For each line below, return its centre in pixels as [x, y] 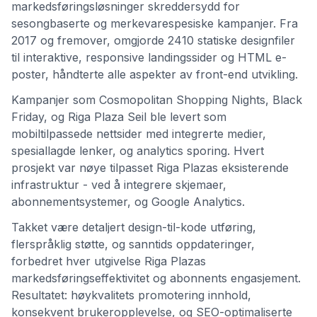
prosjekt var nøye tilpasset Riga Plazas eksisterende [150, 168]
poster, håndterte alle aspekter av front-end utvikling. [155, 74]
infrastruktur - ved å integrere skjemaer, [119, 185]
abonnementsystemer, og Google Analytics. [128, 202]
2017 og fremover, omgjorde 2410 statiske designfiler [153, 40]
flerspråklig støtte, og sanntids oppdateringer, [133, 244]
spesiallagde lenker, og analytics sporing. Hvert [138, 151]
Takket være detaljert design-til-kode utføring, [134, 227]
